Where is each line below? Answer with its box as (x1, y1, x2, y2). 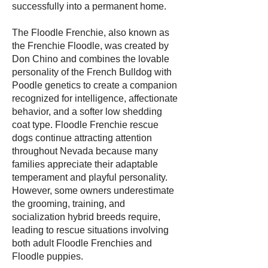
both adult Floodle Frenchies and (12, 238, 152, 248)
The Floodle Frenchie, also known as (12, 28, 169, 38)
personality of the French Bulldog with (12, 67, 172, 77)
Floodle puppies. (12, 251, 83, 261)
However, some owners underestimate (12, 185, 174, 196)
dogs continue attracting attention (12, 133, 152, 143)
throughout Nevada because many (12, 146, 158, 156)
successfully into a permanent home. (12, 1, 166, 11)
